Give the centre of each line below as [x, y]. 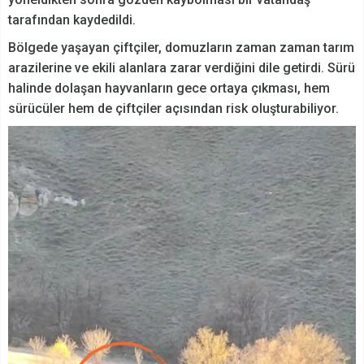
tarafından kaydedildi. [72, 20]
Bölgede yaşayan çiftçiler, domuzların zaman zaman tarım [181, 48]
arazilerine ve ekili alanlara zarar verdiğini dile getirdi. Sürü [182, 68]
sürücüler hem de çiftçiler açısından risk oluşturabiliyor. [173, 109]
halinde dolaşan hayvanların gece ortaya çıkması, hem [169, 89]
